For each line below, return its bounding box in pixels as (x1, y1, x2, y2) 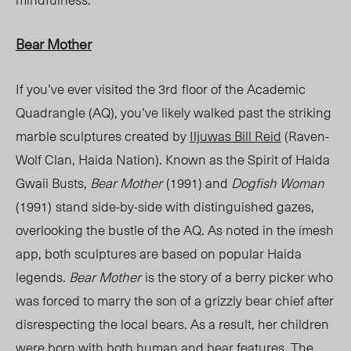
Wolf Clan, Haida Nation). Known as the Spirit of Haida (16, 149, 330, 170)
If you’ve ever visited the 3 (16, 78, 165, 100)
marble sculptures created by (16, 125, 190, 147)
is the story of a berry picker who (145, 266, 333, 288)
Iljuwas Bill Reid (190, 125, 281, 147)
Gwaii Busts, (16, 172, 90, 194)
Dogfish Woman (231, 172, 324, 194)
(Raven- (281, 125, 329, 147)
